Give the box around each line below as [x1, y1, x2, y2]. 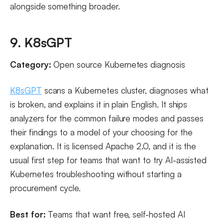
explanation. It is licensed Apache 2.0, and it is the [10, 141, 197, 152]
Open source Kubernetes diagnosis [51, 59, 185, 70]
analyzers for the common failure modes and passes [10, 113, 204, 124]
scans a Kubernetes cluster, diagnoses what [41, 85, 209, 96]
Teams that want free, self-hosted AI [45, 209, 185, 220]
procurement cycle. [10, 183, 81, 194]
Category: [10, 59, 51, 70]
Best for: [10, 209, 46, 220]
